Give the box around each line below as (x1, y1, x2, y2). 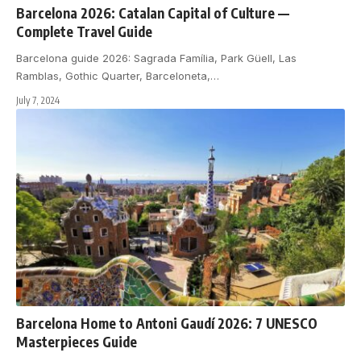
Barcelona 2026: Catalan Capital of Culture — (16, 3, 289, 22)
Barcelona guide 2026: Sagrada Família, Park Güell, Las (16, 51, 297, 64)
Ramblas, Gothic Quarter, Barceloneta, (16, 68, 210, 82)
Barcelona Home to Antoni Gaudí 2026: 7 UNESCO (16, 313, 317, 332)
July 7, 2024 (16, 93, 60, 106)
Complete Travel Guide (16, 22, 152, 40)
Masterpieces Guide (16, 332, 137, 351)
